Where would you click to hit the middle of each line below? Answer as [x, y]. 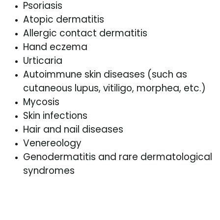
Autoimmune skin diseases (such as [105, 74]
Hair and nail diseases [73, 129]
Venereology [52, 143]
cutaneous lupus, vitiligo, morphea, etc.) [114, 88]
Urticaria [43, 61]
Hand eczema [55, 47]
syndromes [49, 171]
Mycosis [41, 102]
